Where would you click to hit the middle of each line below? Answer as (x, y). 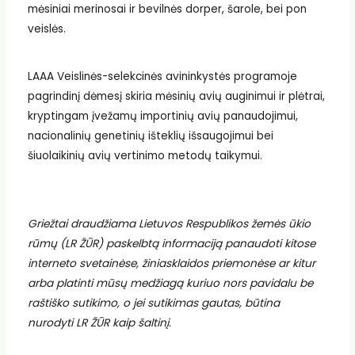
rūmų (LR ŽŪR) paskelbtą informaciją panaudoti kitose (171, 244)
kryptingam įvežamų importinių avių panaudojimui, (162, 116)
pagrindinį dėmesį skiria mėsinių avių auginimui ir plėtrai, (176, 97)
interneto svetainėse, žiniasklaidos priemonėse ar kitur (171, 264)
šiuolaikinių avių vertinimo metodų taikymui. (145, 156)
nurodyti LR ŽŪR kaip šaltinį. (99, 323)
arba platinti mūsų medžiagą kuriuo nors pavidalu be (170, 284)
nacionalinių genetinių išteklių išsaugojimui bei (150, 136)
